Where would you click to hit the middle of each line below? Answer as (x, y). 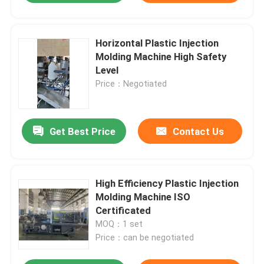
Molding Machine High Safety (161, 56)
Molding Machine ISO (143, 197)
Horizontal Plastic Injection (157, 43)
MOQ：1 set (119, 224)
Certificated (123, 211)
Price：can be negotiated (145, 238)
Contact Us (198, 132)
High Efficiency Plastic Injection (167, 184)
